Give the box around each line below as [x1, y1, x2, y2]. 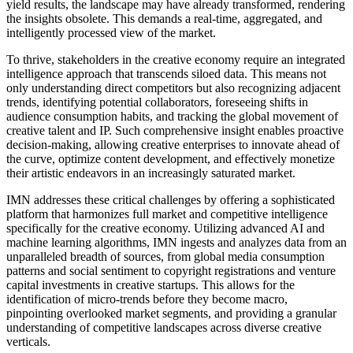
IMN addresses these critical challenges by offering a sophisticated [6, 193, 335, 207]
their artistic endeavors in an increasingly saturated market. [6, 166, 295, 180]
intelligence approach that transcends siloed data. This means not [6, 67, 326, 81]
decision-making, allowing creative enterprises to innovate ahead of [6, 138, 340, 152]
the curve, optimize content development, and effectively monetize [6, 152, 335, 166]
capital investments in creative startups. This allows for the [6, 278, 295, 292]
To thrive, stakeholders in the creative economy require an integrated [6, 53, 345, 67]
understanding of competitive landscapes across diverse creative [6, 321, 321, 335]
